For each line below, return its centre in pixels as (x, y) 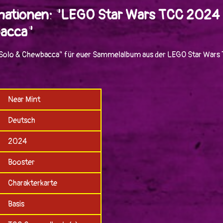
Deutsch (21, 121)
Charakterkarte (32, 183)
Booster (21, 163)
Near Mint (24, 100)
